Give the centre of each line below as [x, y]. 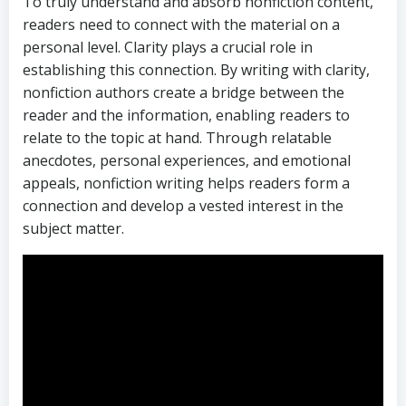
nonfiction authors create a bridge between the [184, 93]
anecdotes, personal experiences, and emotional [187, 161]
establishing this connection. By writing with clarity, [196, 70]
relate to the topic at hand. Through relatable [177, 138]
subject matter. [73, 229]
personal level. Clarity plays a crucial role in [168, 48]
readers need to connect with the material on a [181, 25]
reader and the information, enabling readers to [186, 116]
